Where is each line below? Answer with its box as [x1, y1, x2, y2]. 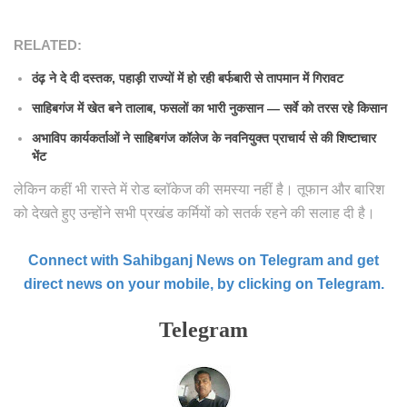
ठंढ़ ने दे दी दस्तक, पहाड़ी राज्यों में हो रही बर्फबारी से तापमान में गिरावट [32, 71, 343, 86]
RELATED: [14, 37, 82, 54]
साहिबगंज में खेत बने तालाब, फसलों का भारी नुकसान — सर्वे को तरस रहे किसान [32, 100, 387, 115]
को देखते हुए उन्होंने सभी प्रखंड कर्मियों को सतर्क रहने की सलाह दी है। [14, 205, 375, 222]
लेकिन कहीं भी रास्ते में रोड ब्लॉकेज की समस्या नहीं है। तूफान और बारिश [14, 182, 384, 198]
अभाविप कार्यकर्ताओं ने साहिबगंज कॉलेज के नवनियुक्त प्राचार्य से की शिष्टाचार [32, 130, 376, 145]
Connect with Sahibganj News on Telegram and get [28, 253, 379, 269]
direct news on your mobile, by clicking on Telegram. [23, 276, 384, 293]
